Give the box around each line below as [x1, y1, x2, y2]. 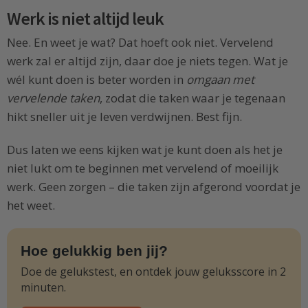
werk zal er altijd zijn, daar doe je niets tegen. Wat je [7, 52, 288, 69]
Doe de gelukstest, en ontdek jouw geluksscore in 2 [21, 264, 286, 280]
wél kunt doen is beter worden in [7, 71, 186, 87]
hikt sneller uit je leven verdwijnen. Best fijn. [7, 108, 242, 124]
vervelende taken [7, 89, 100, 106]
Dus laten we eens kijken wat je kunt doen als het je [7, 141, 283, 157]
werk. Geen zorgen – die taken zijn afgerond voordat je [7, 178, 300, 195]
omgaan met [186, 71, 254, 87]
